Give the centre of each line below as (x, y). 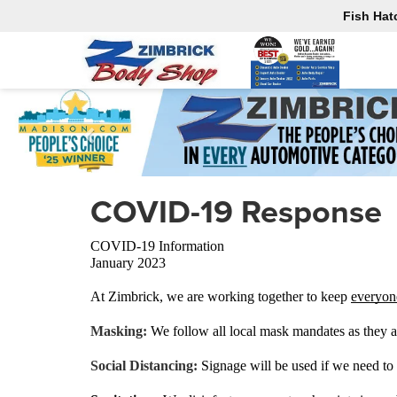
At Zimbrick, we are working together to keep (221, 296)
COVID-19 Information (157, 246)
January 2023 (128, 263)
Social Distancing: (146, 366)
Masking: (121, 331)
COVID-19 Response (236, 211)
